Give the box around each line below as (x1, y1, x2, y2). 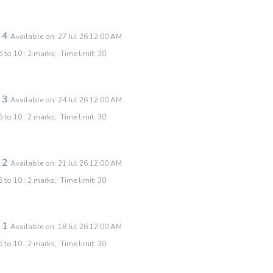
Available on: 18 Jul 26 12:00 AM (10, 221, 122, 232)
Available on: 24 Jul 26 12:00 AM (10, 94, 122, 105)
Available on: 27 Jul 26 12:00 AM (10, 31, 122, 41)
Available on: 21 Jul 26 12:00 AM (10, 158, 122, 168)
